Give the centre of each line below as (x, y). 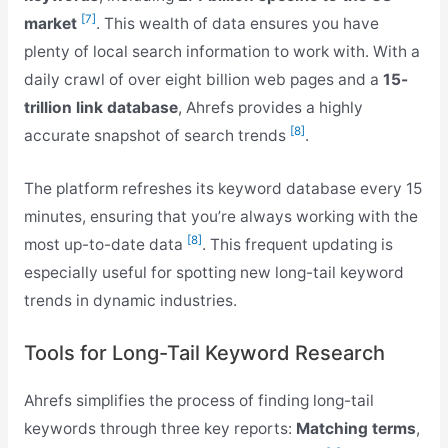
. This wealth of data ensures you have (237, 23)
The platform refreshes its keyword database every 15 (222, 188)
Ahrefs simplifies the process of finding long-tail (198, 401)
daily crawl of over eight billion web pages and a (203, 79)
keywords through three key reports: (159, 429)
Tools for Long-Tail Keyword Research (204, 353)
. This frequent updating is (297, 244)
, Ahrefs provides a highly (270, 107)
